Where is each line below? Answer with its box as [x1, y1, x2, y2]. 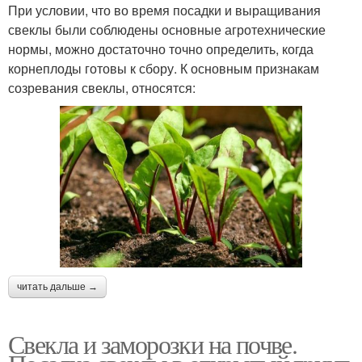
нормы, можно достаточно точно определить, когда [8, 40, 314, 59]
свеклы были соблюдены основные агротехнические [8, 20, 326, 40]
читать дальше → [17, 280, 98, 293]
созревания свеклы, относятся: [8, 78, 196, 98]
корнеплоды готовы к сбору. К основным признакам [8, 59, 319, 78]
